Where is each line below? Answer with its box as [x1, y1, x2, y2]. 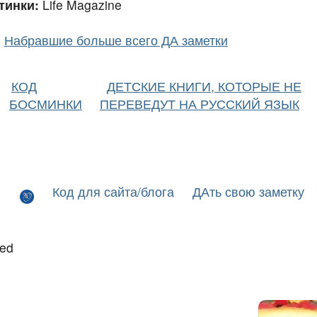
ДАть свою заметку [192, 183, 304, 201]
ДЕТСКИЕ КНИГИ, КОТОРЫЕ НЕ [107, 76, 301, 95]
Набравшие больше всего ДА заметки [4, 30, 228, 49]
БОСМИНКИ [9, 94, 82, 113]
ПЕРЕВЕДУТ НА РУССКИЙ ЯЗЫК [100, 94, 299, 113]
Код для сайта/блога [52, 183, 174, 201]
